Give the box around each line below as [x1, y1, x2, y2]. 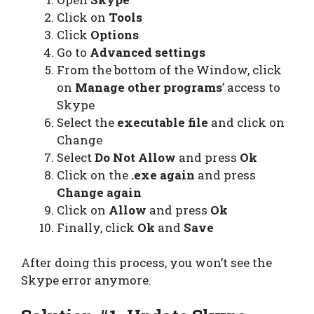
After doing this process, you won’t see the [21, 254, 272, 271]
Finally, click [57, 219, 137, 235]
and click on [208, 114, 285, 130]
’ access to [222, 78, 280, 95]
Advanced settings [90, 43, 205, 60]
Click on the [57, 166, 131, 183]
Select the [57, 114, 117, 130]
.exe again [131, 166, 195, 183]
